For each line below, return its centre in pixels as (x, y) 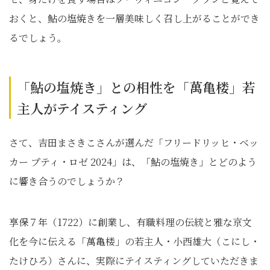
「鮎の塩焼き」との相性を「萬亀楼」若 (136, 87)
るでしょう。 (38, 38)
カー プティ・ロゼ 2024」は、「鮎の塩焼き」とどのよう (133, 162)
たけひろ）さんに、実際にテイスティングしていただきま (134, 261)
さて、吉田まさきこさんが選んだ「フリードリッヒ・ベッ (134, 143)
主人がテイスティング (82, 108)
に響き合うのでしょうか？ (67, 181)
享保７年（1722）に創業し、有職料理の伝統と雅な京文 (130, 222)
